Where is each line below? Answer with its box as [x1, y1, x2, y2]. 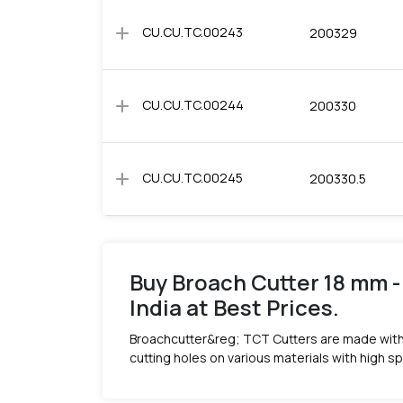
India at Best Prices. [130, 292, 339, 322]
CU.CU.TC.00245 [142, 169, 243, 186]
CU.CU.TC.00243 [142, 23, 243, 40]
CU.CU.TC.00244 [142, 96, 244, 113]
